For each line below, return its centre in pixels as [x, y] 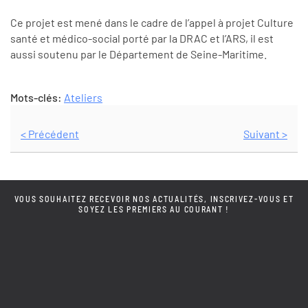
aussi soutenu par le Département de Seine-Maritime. [139, 54]
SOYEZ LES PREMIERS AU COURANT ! [154, 209]
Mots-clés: [37, 97]
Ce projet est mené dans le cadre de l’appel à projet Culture [152, 22]
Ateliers [83, 97]
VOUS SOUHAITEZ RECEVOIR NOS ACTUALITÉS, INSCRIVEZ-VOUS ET [154, 198]
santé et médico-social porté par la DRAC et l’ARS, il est [142, 38]
